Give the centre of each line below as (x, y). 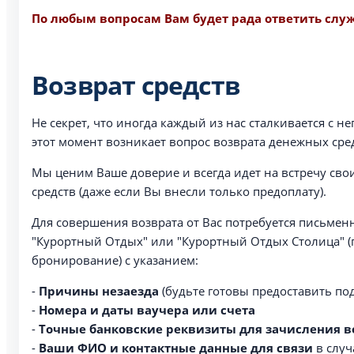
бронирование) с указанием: (115, 260)
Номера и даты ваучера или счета (147, 310)
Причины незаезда (99, 291)
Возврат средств (136, 85)
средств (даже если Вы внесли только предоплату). (179, 191)
